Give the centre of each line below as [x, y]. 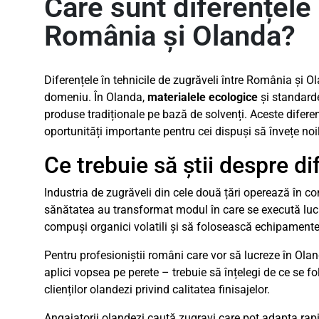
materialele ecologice [203, 97]
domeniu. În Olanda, [96, 97]
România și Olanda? [170, 36]
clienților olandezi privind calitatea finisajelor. [157, 289]
